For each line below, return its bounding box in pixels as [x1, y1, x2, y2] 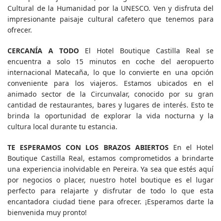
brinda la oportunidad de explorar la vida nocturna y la [7, 111, 214, 121]
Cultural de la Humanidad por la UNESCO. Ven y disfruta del [7, 3, 214, 13]
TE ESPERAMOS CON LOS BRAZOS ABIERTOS [7, 143, 169, 152]
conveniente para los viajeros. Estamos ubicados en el [7, 78, 214, 88]
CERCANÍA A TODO [7, 46, 79, 56]
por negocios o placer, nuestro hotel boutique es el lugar [7, 175, 214, 185]
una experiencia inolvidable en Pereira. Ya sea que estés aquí [7, 164, 214, 174]
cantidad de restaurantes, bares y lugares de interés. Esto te [7, 100, 214, 110]
